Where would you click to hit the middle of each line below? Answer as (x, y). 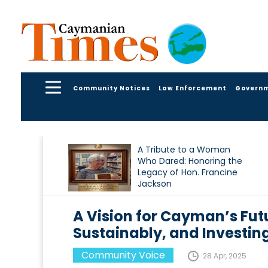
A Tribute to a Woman (184, 150)
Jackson (155, 184)
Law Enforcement (193, 88)
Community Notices (112, 88)
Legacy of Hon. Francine (188, 173)
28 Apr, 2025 (225, 256)
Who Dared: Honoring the (190, 161)
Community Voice (123, 255)
